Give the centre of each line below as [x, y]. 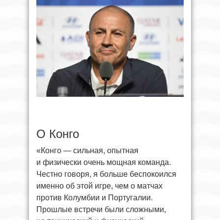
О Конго [58, 134]
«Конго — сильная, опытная [87, 150]
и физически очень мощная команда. [104, 162]
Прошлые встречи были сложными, [101, 209]
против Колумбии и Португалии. [95, 197]
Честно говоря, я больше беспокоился [106, 174]
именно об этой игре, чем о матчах [99, 186]
